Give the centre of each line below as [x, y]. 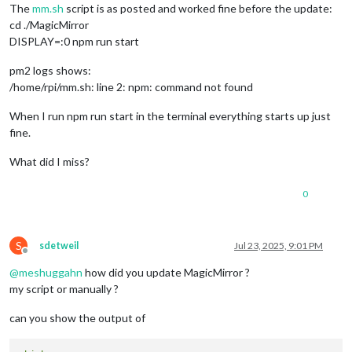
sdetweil [59, 245]
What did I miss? [49, 161]
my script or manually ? [64, 288]
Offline [39, 256]
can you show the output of [77, 317]
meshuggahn [51, 272]
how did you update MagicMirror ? [166, 272]
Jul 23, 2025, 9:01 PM [279, 245]
